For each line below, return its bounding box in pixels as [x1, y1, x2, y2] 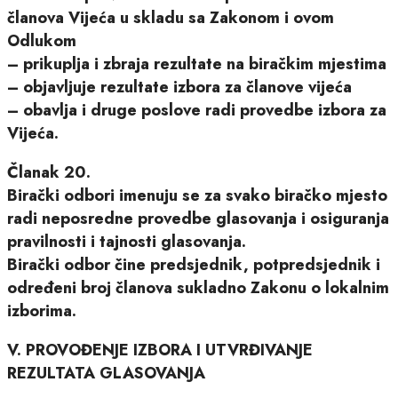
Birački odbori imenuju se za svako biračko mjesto [7, 183, 387, 207]
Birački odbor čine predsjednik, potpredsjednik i [7, 252, 380, 276]
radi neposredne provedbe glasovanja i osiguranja [7, 206, 389, 230]
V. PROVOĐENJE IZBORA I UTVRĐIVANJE [7, 338, 313, 362]
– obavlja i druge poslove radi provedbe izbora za [7, 98, 386, 122]
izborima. [7, 298, 76, 322]
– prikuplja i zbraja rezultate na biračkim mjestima [7, 52, 386, 76]
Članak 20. [7, 160, 91, 184]
